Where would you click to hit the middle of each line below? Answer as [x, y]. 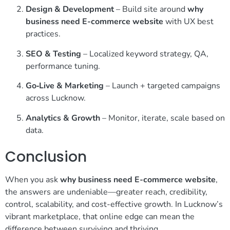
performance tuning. [63, 66]
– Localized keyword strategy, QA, [145, 54]
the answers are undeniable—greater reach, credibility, [106, 192]
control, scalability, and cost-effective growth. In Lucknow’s [114, 204]
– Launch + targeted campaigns [162, 86]
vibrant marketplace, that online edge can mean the [100, 216]
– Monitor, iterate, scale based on [162, 118]
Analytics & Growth [63, 118]
